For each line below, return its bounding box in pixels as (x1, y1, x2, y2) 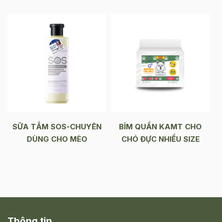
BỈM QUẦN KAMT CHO (119, 122, 202, 131)
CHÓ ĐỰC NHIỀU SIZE (121, 134, 200, 144)
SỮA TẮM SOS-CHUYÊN (12, 122, 102, 131)
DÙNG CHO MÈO (26, 134, 87, 144)
